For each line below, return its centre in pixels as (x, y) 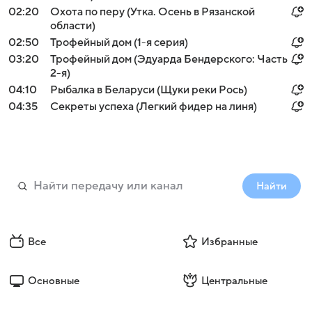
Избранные (229, 242)
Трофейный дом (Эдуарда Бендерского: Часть (169, 59)
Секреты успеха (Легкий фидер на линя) (154, 107)
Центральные (234, 281)
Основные (54, 281)
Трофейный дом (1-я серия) (119, 42)
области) (73, 26)
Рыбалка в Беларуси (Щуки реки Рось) (149, 90)
